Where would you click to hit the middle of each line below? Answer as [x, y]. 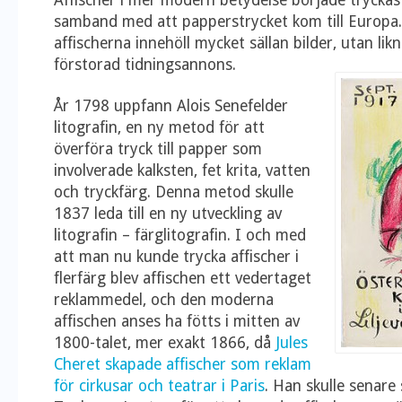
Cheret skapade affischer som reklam [183, 364]
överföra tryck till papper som [158, 149]
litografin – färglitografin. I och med [180, 235]
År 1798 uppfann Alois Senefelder [171, 106]
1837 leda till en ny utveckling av [168, 214]
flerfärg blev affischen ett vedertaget [183, 278]
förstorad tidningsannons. [145, 65]
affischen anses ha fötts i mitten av [177, 321]
